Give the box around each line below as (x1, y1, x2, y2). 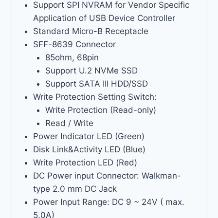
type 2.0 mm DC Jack (33, 183, 117, 194)
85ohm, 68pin (45, 52, 99, 62)
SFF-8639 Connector (33, 39, 116, 49)
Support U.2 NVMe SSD (45, 65, 138, 75)
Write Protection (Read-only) (45, 105, 156, 115)
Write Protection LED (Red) (33, 157, 137, 167)
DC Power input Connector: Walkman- (33, 170, 181, 181)
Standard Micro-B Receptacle (33, 26, 148, 36)
